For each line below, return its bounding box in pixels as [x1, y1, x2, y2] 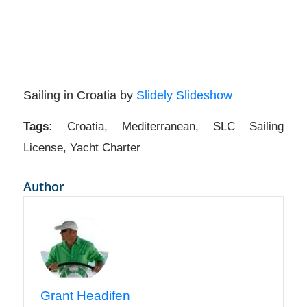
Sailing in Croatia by [23, 87, 136, 102]
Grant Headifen [40, 288, 130, 304]
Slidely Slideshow [136, 87, 232, 102]
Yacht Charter [69, 141, 140, 155]
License [23, 141, 63, 155]
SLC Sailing [213, 120, 284, 134]
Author [23, 178, 64, 195]
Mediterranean [122, 120, 195, 134]
